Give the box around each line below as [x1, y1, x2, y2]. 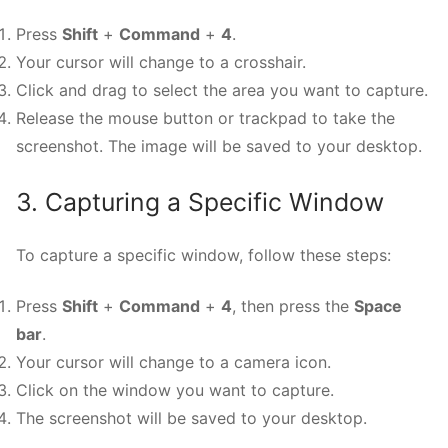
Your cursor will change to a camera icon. [16, 351, 331, 372]
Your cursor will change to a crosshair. [16, 52, 306, 73]
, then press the [232, 295, 354, 316]
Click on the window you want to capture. [16, 379, 334, 400]
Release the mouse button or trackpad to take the [16, 108, 395, 129]
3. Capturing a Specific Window [16, 187, 384, 218]
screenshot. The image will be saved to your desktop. [16, 136, 422, 157]
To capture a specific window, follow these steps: [16, 244, 391, 265]
